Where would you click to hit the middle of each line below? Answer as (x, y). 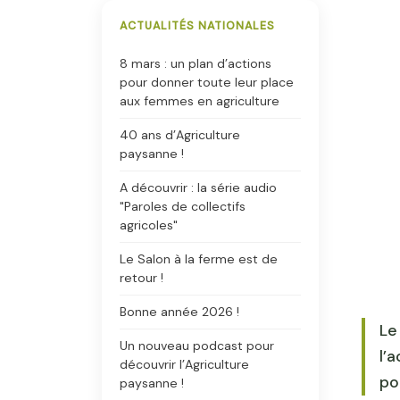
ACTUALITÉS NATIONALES (197, 26)
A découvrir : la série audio (198, 187)
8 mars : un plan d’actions (196, 63)
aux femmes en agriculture (200, 101)
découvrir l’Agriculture (184, 364)
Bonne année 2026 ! (179, 312)
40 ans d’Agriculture (180, 135)
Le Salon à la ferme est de (199, 259)
